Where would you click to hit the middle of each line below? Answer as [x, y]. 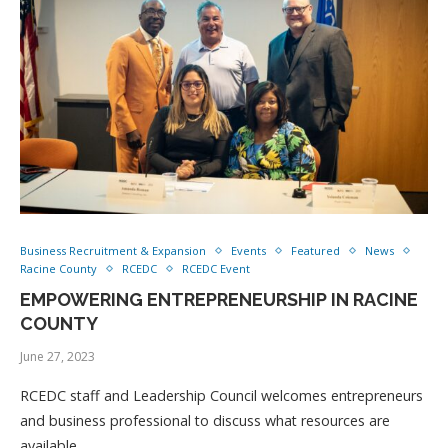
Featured [315, 250]
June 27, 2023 [57, 356]
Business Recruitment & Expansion [113, 250]
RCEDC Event [216, 268]
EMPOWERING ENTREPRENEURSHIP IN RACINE [219, 299]
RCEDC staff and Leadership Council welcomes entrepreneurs [221, 395]
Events [248, 250]
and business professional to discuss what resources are [205, 420]
